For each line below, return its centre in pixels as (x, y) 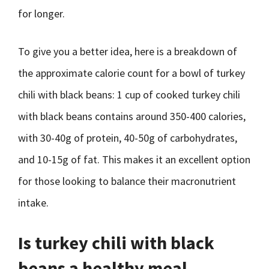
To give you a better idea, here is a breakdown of (128, 51)
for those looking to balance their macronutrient (127, 181)
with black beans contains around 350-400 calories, (132, 116)
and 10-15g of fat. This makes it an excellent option (134, 159)
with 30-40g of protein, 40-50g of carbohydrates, (128, 138)
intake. (33, 203)
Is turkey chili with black (116, 243)
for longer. (41, 14)
